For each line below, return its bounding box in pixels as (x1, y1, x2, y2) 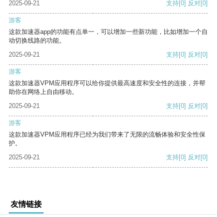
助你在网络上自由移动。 (9, 88, 78, 96)
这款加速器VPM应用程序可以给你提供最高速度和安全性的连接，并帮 (9, 79, 205, 87)
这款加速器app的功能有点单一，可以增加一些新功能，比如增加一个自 (9, 28, 208, 36)
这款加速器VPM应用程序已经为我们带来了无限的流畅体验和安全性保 (9, 131, 205, 139)
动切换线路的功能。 (9, 37, 65, 45)
